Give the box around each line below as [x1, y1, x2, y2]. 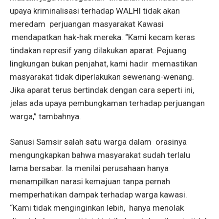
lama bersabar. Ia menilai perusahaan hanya [10, 163, 169, 173]
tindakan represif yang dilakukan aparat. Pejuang [10, 45, 187, 55]
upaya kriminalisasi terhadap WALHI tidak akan [10, 6, 180, 16]
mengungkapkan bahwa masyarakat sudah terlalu [10, 150, 190, 160]
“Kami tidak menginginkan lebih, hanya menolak [10, 203, 184, 213]
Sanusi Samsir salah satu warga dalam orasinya [10, 137, 187, 147]
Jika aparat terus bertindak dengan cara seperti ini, [10, 85, 194, 95]
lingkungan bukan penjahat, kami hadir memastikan [10, 59, 197, 68]
